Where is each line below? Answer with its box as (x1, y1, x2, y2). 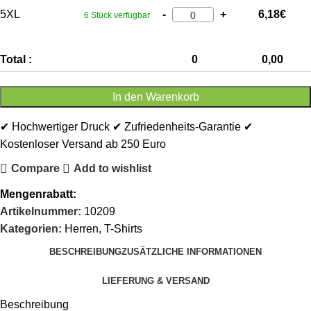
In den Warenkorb (112, 90, 199, 103)
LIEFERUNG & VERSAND (101, 276, 210, 287)
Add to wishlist (73, 162, 151, 175)
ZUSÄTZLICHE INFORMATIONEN (121, 246, 262, 258)
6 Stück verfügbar (83, 10, 150, 20)
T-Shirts (104, 222, 142, 235)
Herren (65, 222, 99, 235)
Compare (10, 162, 60, 175)
